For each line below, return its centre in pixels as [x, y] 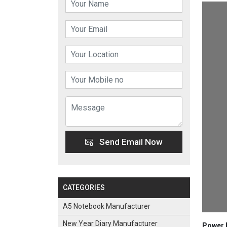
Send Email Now [130, 142]
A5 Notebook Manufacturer [107, 206]
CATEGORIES [84, 187]
